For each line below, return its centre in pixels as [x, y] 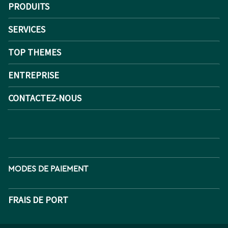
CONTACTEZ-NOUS [45, 98]
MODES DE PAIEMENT [48, 169]
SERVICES [27, 30]
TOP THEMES [35, 52]
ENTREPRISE [34, 75]
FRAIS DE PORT [38, 200]
